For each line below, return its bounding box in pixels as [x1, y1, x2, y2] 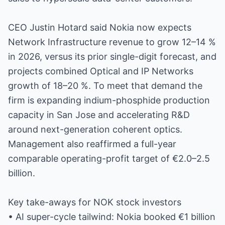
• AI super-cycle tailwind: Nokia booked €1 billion [8, 211, 215, 222]
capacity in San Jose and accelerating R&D [8, 109, 190, 120]
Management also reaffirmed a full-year [8, 139, 176, 149]
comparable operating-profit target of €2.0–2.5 [8, 153, 210, 164]
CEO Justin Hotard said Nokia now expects [8, 22, 191, 33]
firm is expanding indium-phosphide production [8, 95, 210, 105]
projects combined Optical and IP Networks [8, 66, 193, 76]
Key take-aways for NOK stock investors [8, 197, 181, 207]
